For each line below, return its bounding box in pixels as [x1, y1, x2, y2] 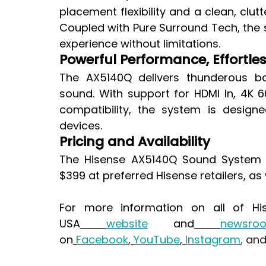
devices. [59, 118, 102, 133]
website [106, 216, 148, 231]
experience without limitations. [59, 36, 220, 51]
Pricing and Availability [59, 132, 210, 151]
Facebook [76, 232, 128, 247]
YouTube [134, 232, 180, 247]
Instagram [185, 232, 240, 247]
